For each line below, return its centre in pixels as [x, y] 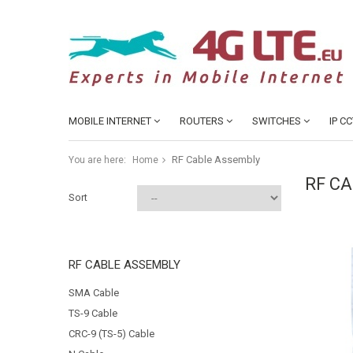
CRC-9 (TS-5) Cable [111, 334]
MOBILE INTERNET [110, 121]
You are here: [97, 160]
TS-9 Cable [93, 313]
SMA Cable [94, 293]
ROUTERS [202, 121]
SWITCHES [277, 121]
